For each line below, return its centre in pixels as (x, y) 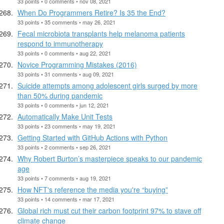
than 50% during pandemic (60, 95)
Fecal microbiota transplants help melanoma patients (101, 33)
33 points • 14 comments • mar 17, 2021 (66, 199)
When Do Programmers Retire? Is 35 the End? (91, 12)
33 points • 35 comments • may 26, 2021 (66, 22)
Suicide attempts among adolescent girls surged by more (107, 85)
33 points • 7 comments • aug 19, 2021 (64, 178)
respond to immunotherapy (60, 43)
